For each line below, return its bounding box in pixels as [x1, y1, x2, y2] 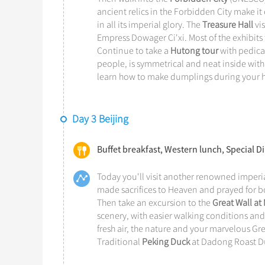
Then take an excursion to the [97, 197, 212, 209]
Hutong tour [170, 45, 218, 57]
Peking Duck [142, 236, 190, 248]
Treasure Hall [202, 19, 253, 31]
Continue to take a [97, 45, 170, 57]
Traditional [97, 236, 142, 248]
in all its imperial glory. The [97, 19, 202, 31]
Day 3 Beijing [72, 112, 128, 125]
